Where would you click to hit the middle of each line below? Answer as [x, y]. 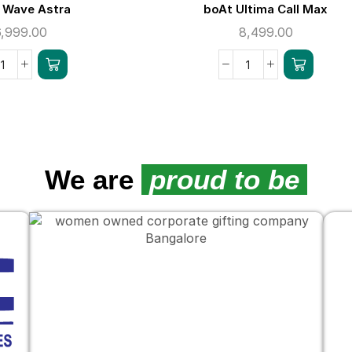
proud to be [224, 180]
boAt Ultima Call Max [266, 9]
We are [93, 180]
